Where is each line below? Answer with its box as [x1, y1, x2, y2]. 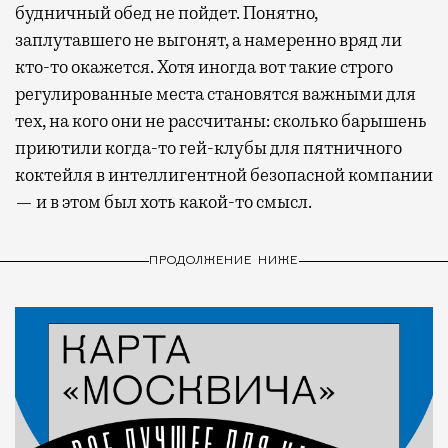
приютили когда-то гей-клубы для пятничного [15, 136, 402, 159]
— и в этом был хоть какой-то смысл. [15, 190, 312, 213]
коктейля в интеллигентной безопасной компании [15, 163, 433, 186]
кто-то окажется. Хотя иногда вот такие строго [15, 55, 393, 78]
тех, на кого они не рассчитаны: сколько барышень [15, 109, 427, 132]
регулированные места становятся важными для [15, 82, 416, 105]
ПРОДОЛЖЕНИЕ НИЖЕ [148, 255, 300, 268]
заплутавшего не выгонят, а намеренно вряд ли [15, 28, 402, 51]
